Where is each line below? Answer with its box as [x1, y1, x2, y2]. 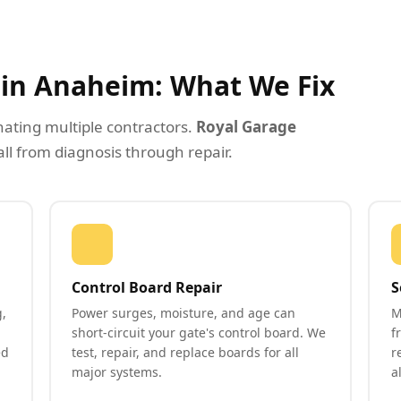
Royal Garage [196, 116, 296, 137]
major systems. [72, 363, 163, 380]
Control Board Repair [72, 277, 223, 297]
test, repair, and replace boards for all [72, 343, 300, 361]
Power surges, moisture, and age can [72, 303, 296, 321]
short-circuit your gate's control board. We [72, 323, 327, 341]
